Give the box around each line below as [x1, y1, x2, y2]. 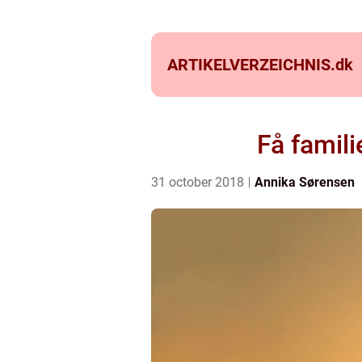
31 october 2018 [151, 175, 247, 190]
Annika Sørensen [255, 175, 355, 190]
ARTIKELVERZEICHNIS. [167, 55, 335, 74]
